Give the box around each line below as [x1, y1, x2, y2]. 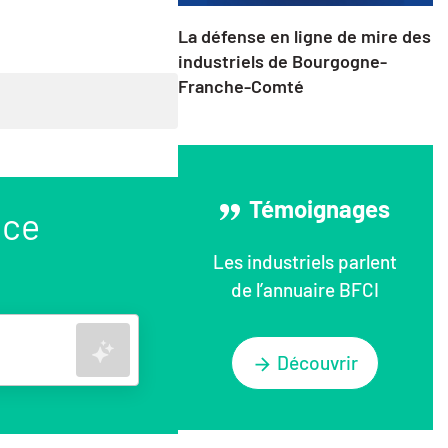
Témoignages [244, 194, 391, 224]
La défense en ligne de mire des [177, 25, 431, 48]
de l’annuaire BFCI [231, 278, 380, 302]
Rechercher [112, 338, 196, 358]
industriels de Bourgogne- [177, 50, 387, 73]
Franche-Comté [177, 75, 304, 98]
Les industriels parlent [213, 250, 398, 274]
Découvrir [277, 351, 359, 375]
